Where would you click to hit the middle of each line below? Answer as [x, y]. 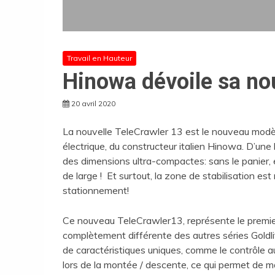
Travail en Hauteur [99, 58]
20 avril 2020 [93, 103]
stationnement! [97, 190]
